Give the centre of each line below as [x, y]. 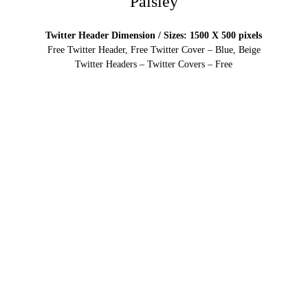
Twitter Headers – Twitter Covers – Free [154, 64]
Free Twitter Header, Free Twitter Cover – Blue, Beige [154, 49]
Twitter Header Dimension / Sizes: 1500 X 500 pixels [154, 35]
